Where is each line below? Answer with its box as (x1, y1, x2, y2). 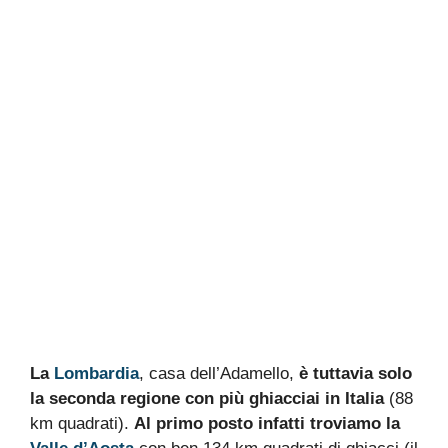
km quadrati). (30, 414, 134, 434)
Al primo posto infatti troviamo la (134, 414, 400, 434)
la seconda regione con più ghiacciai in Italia (30, 389, 384, 409)
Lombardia (54, 364, 139, 384)
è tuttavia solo (299, 364, 412, 384)
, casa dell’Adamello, (139, 364, 299, 384)
